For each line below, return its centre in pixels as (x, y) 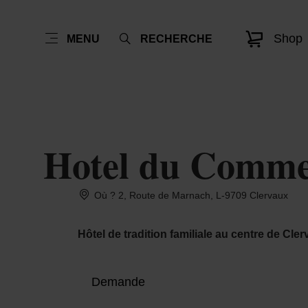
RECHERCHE (176, 38)
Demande (118, 282)
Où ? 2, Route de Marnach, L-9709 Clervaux (190, 195)
